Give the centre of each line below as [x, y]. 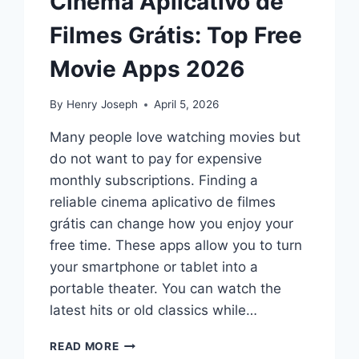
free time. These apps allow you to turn [176, 246]
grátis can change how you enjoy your [172, 224]
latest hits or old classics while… [154, 311]
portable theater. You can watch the [166, 289]
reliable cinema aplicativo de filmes [163, 202]
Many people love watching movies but [175, 137]
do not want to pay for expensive [156, 159]
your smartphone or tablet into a [154, 267]
